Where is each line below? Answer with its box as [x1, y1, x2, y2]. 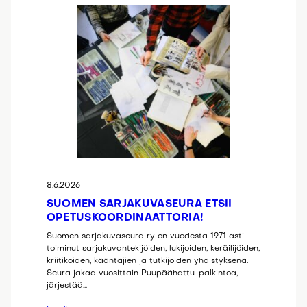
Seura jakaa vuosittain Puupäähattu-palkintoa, [46, 269, 238, 278]
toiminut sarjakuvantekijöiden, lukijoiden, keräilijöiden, [46, 245, 260, 254]
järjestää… [46, 282, 87, 291]
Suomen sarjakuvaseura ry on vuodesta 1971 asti [46, 232, 244, 241]
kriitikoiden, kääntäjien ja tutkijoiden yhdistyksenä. [46, 257, 248, 266]
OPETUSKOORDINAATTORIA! [46, 213, 204, 223]
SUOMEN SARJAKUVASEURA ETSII [46, 199, 232, 210]
